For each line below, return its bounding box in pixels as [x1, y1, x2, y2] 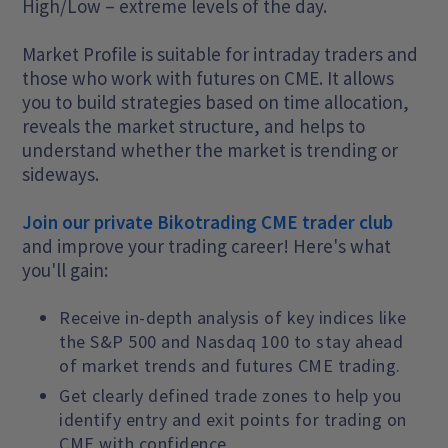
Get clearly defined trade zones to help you [59, 383, 402, 407]
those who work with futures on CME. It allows [22, 65, 395, 90]
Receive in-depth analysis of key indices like [59, 305, 407, 329]
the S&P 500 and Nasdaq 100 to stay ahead [59, 329, 404, 353]
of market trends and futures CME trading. [59, 353, 401, 377]
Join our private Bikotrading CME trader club [22, 209, 394, 234]
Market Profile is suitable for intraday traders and [22, 41, 419, 66]
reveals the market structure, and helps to [22, 113, 366, 138]
